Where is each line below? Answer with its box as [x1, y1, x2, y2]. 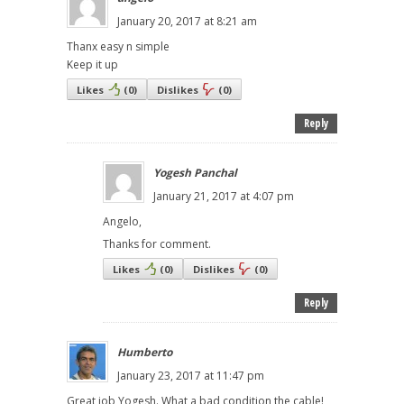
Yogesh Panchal [153, 165, 237, 181]
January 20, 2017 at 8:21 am [117, 14, 257, 30]
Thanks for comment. [103, 236, 211, 252]
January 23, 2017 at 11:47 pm [117, 368, 264, 384]
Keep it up [67, 57, 118, 73]
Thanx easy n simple [67, 39, 170, 55]
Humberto [117, 344, 172, 361]
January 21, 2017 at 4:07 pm [153, 188, 294, 205]
